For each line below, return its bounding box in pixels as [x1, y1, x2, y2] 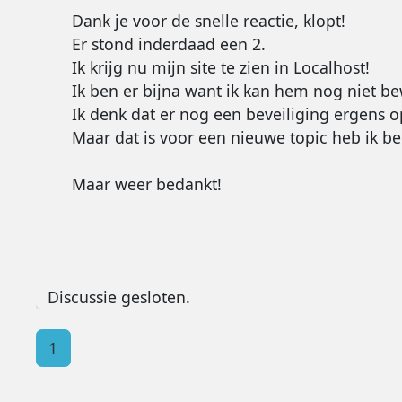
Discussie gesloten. [48, 286, 191, 309]
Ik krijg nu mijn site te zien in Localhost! [71, 57, 370, 79]
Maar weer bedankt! [71, 173, 222, 196]
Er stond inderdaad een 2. [71, 33, 266, 56]
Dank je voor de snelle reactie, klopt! [71, 10, 345, 32]
